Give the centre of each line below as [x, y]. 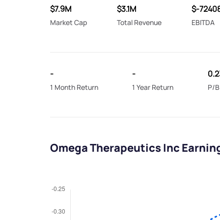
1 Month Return [74, 87]
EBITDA [203, 23]
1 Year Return [153, 87]
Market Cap [69, 23]
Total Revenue [139, 23]
